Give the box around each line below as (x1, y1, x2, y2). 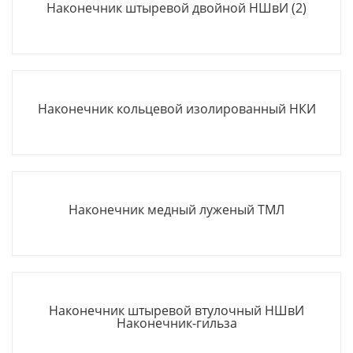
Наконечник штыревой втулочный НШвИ (49, 302, 304, 319)
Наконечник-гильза (116, 314, 237, 332)
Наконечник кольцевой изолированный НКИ (37, 100, 316, 117)
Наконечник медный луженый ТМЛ (69, 201, 284, 218)
